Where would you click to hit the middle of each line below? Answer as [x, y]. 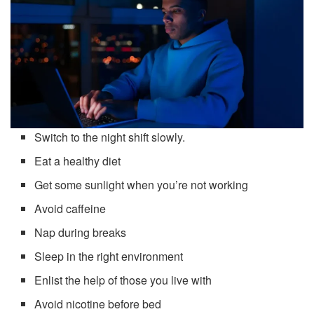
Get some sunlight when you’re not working [142, 184]
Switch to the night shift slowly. [110, 137]
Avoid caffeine [70, 208]
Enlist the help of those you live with [123, 280]
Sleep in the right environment [109, 256]
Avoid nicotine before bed [98, 303]
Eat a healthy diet [78, 161]
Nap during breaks [81, 232]
